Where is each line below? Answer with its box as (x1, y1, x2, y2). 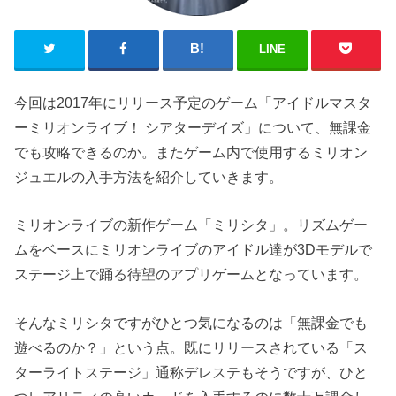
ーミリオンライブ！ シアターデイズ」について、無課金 (14, 118, 372, 135)
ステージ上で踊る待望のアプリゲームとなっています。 (14, 266, 369, 283)
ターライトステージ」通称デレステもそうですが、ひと (14, 363, 369, 380)
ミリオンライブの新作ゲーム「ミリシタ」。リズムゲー (14, 217, 369, 233)
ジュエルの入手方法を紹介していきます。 (14, 168, 284, 185)
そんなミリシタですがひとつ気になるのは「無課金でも (14, 314, 369, 331)
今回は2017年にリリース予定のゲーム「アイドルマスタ (14, 94, 372, 110)
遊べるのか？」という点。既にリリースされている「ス (14, 339, 369, 355)
